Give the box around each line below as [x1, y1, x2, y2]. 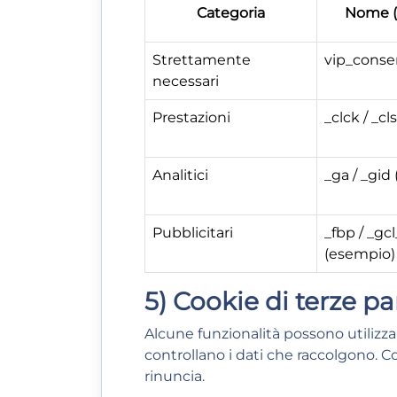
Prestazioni [152, 109, 230, 126]
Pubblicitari [152, 224, 233, 241]
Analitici [152, 167, 208, 183]
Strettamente [152, 51, 251, 68]
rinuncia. [144, 368, 205, 385]
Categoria [197, 4, 265, 21]
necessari [152, 73, 219, 90]
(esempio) [324, 245, 395, 262]
